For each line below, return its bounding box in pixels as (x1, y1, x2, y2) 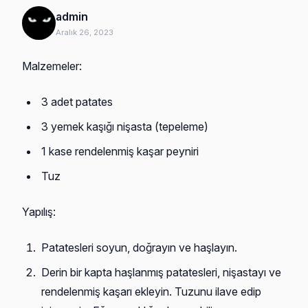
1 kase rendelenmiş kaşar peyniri (41, 144, 199, 159)
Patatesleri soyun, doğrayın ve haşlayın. (41, 241, 237, 255)
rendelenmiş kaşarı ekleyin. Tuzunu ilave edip (41, 285, 261, 299)
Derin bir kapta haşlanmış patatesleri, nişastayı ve (41, 265, 281, 280)
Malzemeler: (22, 59, 82, 74)
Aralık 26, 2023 (56, 27, 113, 37)
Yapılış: (22, 205, 56, 219)
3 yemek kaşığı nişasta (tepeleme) (41, 120, 208, 134)
